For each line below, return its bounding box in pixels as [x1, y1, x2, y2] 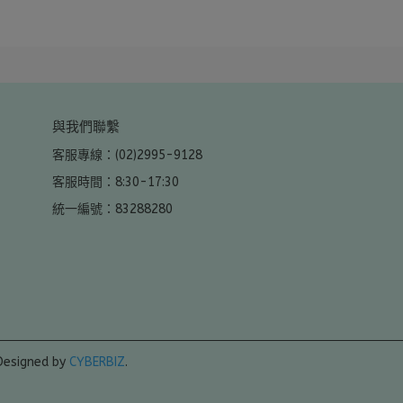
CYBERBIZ [69, 354, 125, 371]
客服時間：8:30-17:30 [51, 175, 179, 191]
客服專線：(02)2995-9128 [51, 148, 202, 164]
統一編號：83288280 [51, 201, 173, 218]
